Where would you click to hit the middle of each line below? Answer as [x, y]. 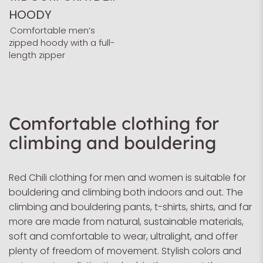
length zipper [37, 55]
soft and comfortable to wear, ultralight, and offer [123, 236]
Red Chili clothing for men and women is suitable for [127, 178]
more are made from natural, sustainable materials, [126, 222]
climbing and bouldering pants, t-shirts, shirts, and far [130, 207]
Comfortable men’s [52, 30]
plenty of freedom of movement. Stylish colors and [125, 251]
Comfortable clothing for [114, 123]
